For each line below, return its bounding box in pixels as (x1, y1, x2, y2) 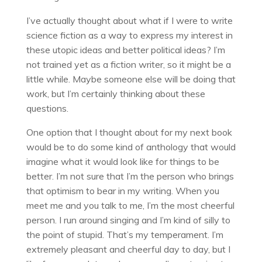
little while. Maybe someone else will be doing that (26, 73, 236, 85)
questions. (26, 102, 68, 114)
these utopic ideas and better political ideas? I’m (26, 43, 225, 56)
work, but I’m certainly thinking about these (26, 87, 205, 99)
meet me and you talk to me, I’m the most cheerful (26, 199, 235, 211)
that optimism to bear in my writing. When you (26, 184, 219, 196)
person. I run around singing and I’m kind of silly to (26, 213, 230, 226)
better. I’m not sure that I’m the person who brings (26, 170, 234, 182)
